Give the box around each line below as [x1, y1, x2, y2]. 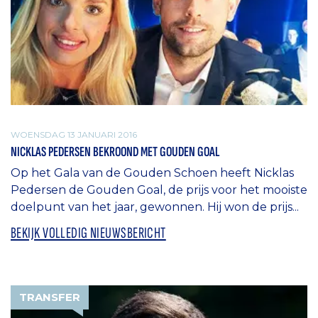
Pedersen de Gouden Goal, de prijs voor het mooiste [11, 183, 307, 197]
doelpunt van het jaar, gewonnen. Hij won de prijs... [11, 200, 299, 214]
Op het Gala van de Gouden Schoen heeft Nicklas [11, 166, 294, 180]
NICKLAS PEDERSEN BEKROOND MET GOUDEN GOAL [11, 143, 219, 161]
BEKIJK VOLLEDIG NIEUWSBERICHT [11, 224, 166, 243]
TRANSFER [19, 290, 80, 305]
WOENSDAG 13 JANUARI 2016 [11, 128, 137, 140]
